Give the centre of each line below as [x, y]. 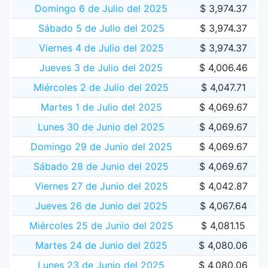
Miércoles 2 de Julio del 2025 [101, 87]
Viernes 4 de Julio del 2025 [101, 48]
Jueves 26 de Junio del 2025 [101, 206]
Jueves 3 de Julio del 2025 [101, 68]
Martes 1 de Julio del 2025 [101, 107]
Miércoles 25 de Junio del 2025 [101, 226]
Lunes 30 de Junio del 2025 [101, 127]
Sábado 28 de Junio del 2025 [101, 166]
